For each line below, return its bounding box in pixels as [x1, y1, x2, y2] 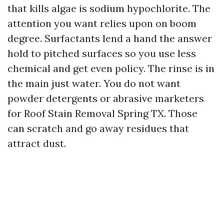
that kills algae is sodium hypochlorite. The [7, 2, 210, 14]
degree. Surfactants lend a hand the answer [7, 32, 212, 44]
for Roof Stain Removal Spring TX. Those [7, 107, 197, 119]
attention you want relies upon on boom [7, 17, 196, 29]
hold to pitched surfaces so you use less [7, 47, 196, 59]
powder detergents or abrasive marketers [7, 92, 204, 104]
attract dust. [7, 137, 66, 149]
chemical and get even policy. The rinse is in [7, 62, 214, 74]
